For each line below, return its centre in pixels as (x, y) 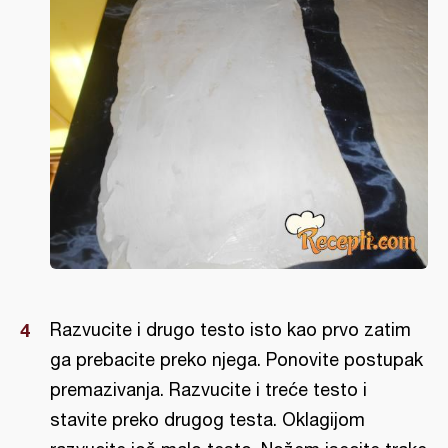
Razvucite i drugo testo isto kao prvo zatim (230, 330)
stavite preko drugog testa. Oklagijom (207, 420)
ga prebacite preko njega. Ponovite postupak (236, 360)
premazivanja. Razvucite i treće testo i (208, 390)
